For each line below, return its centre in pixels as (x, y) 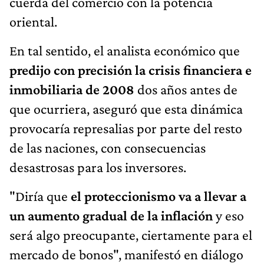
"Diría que (40, 196)
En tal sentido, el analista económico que (125, 50)
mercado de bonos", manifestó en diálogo (126, 254)
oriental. (33, 21)
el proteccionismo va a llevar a (159, 196)
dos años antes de (186, 89)
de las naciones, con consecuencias (108, 147)
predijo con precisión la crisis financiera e (131, 70)
